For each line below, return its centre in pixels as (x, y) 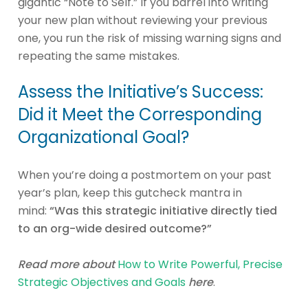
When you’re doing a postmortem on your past (145, 175)
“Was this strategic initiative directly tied (163, 210)
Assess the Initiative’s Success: (141, 91)
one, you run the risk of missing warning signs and (150, 38)
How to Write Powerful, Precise (200, 264)
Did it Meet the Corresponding (140, 114)
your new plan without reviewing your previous (143, 20)
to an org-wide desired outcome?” (116, 228)
